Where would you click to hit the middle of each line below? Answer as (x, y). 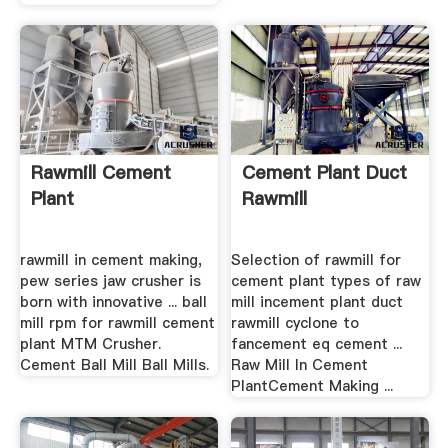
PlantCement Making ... (312, 386)
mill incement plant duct (317, 302)
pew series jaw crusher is (110, 281)
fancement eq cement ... (317, 344)
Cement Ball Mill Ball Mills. (114, 365)
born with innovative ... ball (113, 302)
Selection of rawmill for (316, 260)
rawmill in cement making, (110, 260)
